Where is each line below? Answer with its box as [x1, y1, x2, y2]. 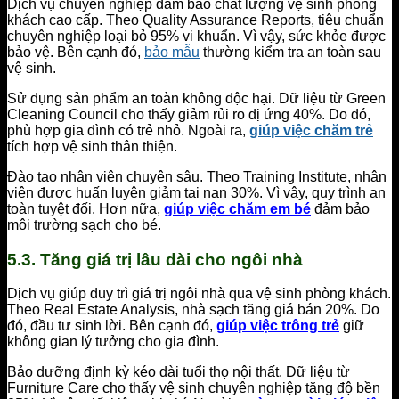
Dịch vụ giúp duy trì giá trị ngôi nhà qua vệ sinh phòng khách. [7, 286, 391, 302]
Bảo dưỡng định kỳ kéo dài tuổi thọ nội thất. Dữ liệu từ [7, 364, 350, 380]
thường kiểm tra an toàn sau [199, 44, 381, 60]
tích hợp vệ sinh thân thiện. [7, 138, 177, 154]
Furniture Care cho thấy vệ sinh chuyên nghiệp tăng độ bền [7, 380, 380, 396]
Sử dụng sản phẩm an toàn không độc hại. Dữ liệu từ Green [7, 90, 386, 106]
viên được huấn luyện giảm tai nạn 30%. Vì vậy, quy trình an [7, 184, 386, 200]
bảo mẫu [144, 44, 199, 60]
